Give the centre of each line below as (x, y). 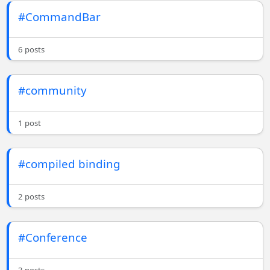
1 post (30, 123)
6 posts (32, 50)
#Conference (53, 237)
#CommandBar (60, 17)
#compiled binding (70, 164)
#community (53, 90)
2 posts (32, 197)
